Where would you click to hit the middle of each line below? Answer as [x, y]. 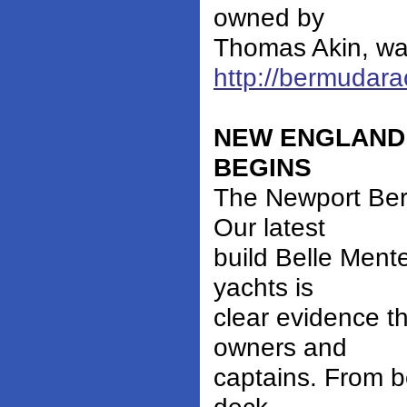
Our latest [269, 228]
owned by [269, 18]
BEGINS [263, 168]
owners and [280, 347]
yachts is [263, 288]
